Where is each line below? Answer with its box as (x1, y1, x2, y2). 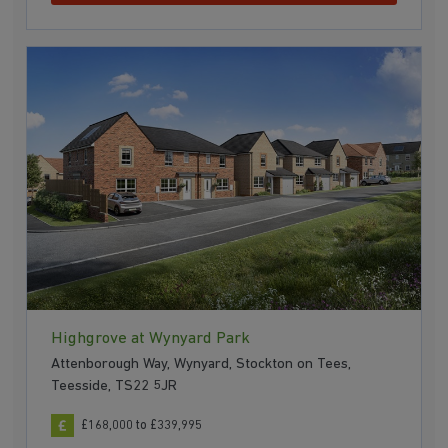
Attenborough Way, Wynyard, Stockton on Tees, (51, 357, 352, 373)
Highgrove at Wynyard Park (51, 329, 251, 347)
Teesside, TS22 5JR (51, 379, 178, 395)
